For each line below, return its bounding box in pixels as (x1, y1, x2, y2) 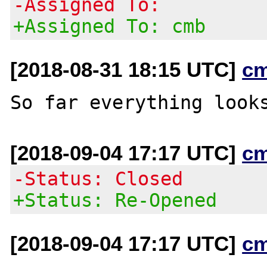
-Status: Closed (13, 167, 184, 190)
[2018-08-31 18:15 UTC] (10, 57, 243, 81)
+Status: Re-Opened (13, 189, 218, 211)
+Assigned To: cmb (13, 15, 206, 37)
